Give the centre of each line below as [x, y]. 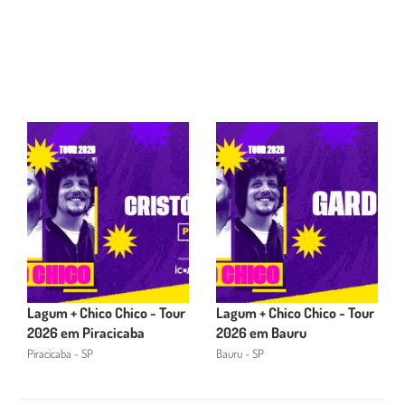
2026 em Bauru [261, 333]
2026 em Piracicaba [86, 333]
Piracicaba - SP [60, 353]
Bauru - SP [240, 353]
